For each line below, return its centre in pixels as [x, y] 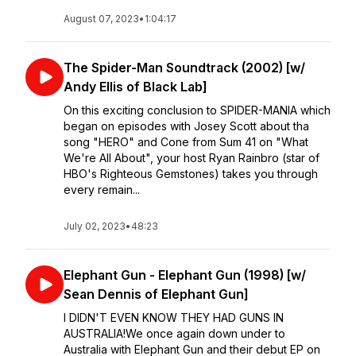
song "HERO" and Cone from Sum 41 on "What [186, 142]
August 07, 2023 [101, 19]
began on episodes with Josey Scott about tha [186, 126]
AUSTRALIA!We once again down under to [174, 333]
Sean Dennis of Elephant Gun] [156, 294]
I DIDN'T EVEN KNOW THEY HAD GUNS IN [174, 317]
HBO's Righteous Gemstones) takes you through [191, 174]
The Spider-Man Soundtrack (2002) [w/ [184, 68]
